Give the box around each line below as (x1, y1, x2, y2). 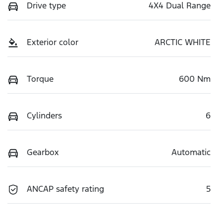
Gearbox (27, 146, 59, 158)
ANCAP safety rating (27, 183, 104, 194)
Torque (27, 73, 54, 84)
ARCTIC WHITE (155, 36, 211, 48)
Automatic (171, 146, 211, 158)
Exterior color (27, 36, 78, 48)
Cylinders (27, 110, 62, 121)
